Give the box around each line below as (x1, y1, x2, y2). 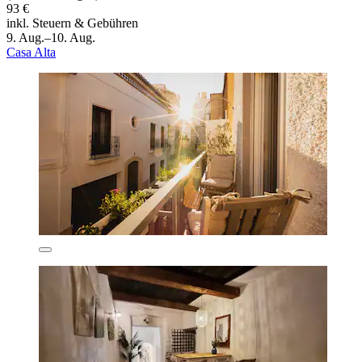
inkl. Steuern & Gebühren (6, 16, 138, 31)
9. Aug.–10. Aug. (6, 31, 95, 45)
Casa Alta (6, 45, 56, 60)
